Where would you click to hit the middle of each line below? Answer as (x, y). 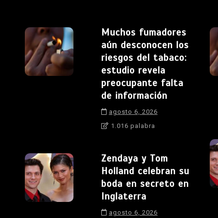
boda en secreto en (145, 183)
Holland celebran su (145, 171)
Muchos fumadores (144, 32)
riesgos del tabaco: (144, 57)
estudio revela (133, 70)
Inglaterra (124, 196)
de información (134, 95)
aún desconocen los (145, 45)
